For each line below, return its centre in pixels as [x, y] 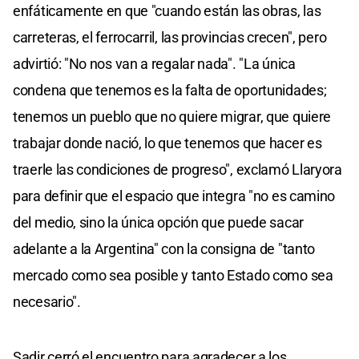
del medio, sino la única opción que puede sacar [158, 222]
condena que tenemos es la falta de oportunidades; [170, 90]
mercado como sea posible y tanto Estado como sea [173, 275]
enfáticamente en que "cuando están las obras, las [167, 10]
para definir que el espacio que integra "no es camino [174, 196]
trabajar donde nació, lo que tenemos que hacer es [167, 143]
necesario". [47, 301]
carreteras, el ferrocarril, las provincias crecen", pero [170, 37]
